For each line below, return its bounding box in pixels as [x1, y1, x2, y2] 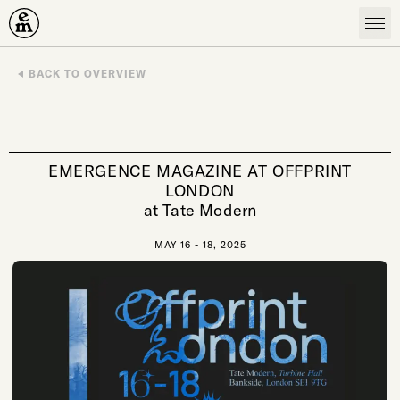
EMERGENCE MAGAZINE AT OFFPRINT [47, 161, 352, 180]
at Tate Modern [143, 200, 257, 220]
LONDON [165, 180, 235, 200]
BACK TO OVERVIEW [29, 67, 146, 79]
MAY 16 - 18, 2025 [154, 238, 246, 250]
